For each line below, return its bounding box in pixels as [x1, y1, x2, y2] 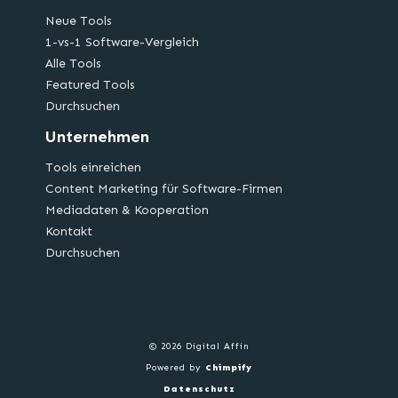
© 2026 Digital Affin [148, 341, 250, 353]
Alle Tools [44, 56, 101, 72]
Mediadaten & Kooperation [44, 203, 209, 219]
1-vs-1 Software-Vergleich [44, 35, 199, 51]
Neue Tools [44, 13, 112, 29]
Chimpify [205, 362, 252, 374]
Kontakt [44, 224, 92, 240]
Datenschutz [163, 384, 235, 395]
